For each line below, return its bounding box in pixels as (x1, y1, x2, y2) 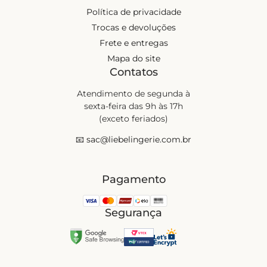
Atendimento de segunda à (77, 88, 190, 99)
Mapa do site (107, 52, 160, 64)
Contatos (109, 65, 158, 79)
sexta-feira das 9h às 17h (84, 100, 183, 111)
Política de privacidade (86, 6, 181, 17)
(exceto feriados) (99, 113, 168, 124)
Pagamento (101, 172, 166, 186)
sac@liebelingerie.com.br (86, 133, 191, 145)
